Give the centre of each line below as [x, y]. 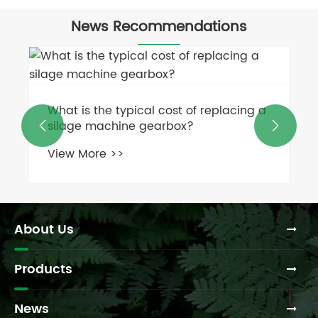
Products [43, 269]
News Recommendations [159, 28]
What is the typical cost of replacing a [157, 111]
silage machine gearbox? [121, 127]
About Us [44, 229]
